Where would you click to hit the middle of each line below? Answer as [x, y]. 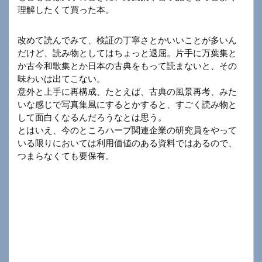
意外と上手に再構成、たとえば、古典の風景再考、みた [127, 92]
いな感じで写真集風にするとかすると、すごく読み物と [127, 105]
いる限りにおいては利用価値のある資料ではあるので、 [127, 143]
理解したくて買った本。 [66, 10]
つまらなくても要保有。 [66, 156]
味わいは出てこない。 [61, 79]
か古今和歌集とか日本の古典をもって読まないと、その [127, 66]
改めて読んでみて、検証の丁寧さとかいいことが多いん [127, 40]
